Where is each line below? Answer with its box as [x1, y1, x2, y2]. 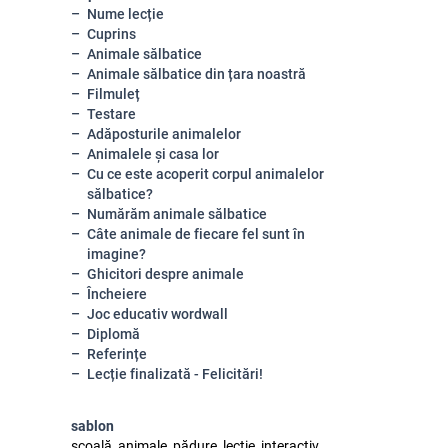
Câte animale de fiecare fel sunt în [87, 226, 305, 242]
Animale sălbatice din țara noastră [87, 66, 306, 82]
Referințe [87, 346, 147, 362]
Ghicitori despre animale [87, 266, 244, 282]
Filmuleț [87, 86, 140, 102]
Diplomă [87, 326, 140, 342]
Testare [87, 106, 136, 122]
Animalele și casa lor [87, 146, 219, 162]
